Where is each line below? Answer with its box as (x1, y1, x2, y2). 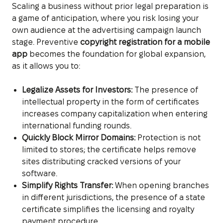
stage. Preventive (12, 37, 80, 46)
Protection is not (135, 133, 201, 142)
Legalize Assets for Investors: (22, 85, 132, 94)
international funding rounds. (22, 121, 131, 130)
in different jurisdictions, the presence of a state (22, 193, 205, 202)
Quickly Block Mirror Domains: (22, 133, 135, 142)
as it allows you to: (12, 61, 80, 70)
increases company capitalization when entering (22, 109, 208, 118)
